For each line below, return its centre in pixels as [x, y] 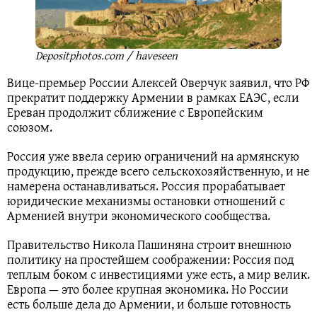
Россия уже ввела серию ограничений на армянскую [153, 156]
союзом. [30, 127]
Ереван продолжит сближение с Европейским [135, 112]
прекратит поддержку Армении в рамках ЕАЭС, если [153, 97]
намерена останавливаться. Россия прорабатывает [146, 185]
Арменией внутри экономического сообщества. [139, 215]
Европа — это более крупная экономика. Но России [148, 289]
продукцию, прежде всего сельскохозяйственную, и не [158, 171]
